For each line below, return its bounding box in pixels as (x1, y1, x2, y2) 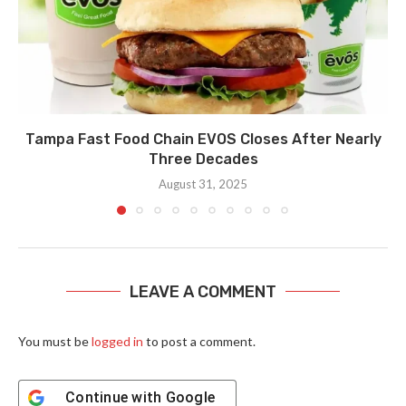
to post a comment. (143, 333, 256, 350)
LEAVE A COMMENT (130, 282, 276, 303)
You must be (18, 333, 92, 350)
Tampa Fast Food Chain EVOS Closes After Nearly (24, 130, 382, 149)
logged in (92, 333, 143, 350)
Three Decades (148, 150, 258, 169)
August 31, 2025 (159, 177, 247, 192)
